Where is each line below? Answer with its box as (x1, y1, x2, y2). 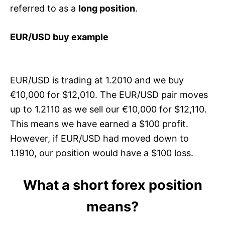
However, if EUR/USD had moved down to (10, 133, 189, 144)
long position (78, 3, 135, 14)
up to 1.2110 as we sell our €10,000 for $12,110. (10, 104, 207, 115)
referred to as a (10, 3, 78, 14)
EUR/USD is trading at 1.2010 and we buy (10, 75, 184, 86)
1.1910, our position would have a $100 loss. (10, 148, 193, 159)
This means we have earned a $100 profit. (10, 119, 188, 130)
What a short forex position (23, 177, 202, 194)
